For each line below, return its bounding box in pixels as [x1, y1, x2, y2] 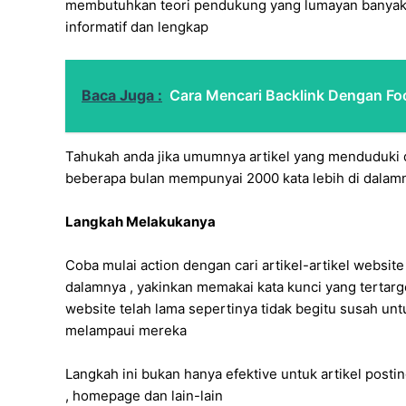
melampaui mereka [65, 322, 187, 340]
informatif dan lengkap [65, 18, 208, 36]
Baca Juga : [82, 86, 162, 105]
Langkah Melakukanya [65, 213, 216, 231]
